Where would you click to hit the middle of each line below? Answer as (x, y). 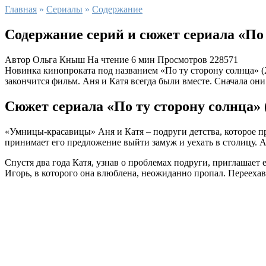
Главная (21, 9)
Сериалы (64, 9)
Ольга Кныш (58, 59)
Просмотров (182, 59)
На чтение (108, 59)
